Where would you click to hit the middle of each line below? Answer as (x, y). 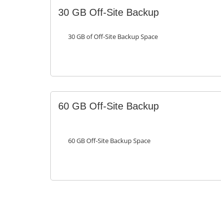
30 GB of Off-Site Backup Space (113, 37)
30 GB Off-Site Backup (109, 13)
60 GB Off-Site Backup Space (109, 141)
